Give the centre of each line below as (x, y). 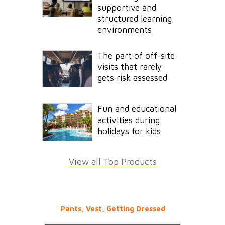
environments (125, 29)
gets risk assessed (132, 78)
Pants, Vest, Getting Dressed (113, 208)
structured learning (135, 18)
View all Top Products (113, 161)
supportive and (127, 7)
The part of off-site (136, 55)
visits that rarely (130, 67)
